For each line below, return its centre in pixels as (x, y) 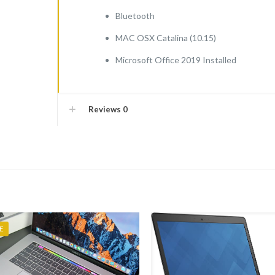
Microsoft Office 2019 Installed (176, 60)
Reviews (106, 109)
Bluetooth (135, 16)
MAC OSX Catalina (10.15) (165, 38)
